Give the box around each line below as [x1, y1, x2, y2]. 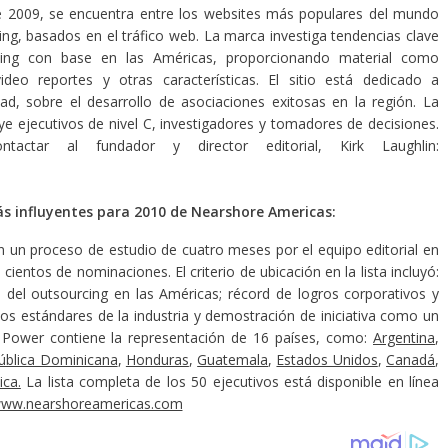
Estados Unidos [276, 350, 378, 369]
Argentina [373, 328, 435, 347]
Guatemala [197, 350, 269, 369]
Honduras [125, 350, 189, 369]
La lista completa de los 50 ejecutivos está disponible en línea [20, 372, 440, 391]
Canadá [386, 350, 436, 369]
